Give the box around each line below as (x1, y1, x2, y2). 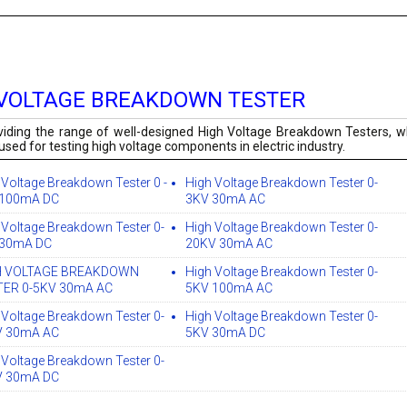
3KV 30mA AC (185, 192, 266, 207)
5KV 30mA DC (185, 325, 266, 341)
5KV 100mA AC (185, 281, 273, 296)
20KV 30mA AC (185, 236, 273, 252)
